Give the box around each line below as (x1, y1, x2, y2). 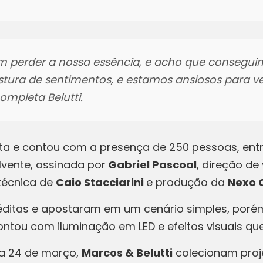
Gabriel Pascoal (106, 157, 197, 172)
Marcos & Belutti (82, 245, 173, 260)
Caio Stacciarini (56, 175, 146, 190)
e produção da (146, 175, 228, 190)
